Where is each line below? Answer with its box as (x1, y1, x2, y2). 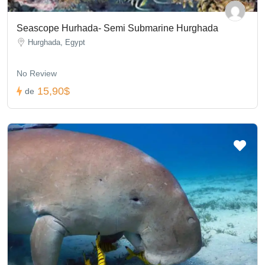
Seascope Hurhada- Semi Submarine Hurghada (17, 22, 218, 33)
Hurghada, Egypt (28, 37, 85, 47)
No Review (17, 68, 57, 78)
